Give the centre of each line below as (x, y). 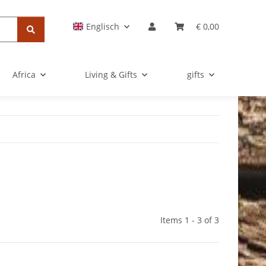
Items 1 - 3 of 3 (190, 220)
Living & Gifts (111, 75)
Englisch (103, 27)
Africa (24, 75)
